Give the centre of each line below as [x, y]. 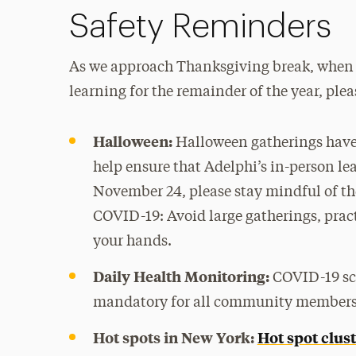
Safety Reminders [200, 27]
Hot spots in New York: [173, 337]
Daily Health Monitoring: [182, 276]
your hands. [132, 242]
